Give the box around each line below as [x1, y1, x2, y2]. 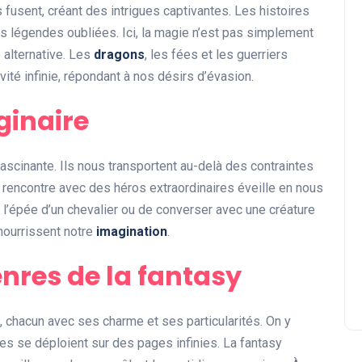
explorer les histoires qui [132, 168, 335, 191]
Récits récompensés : [132, 145, 310, 168]
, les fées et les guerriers [145, 47, 288, 63]
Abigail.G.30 [132, 222, 192, 235]
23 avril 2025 [219, 222, 284, 235]
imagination [96, 224, 167, 240]
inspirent [132, 191, 207, 213]
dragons [94, 47, 145, 63]
